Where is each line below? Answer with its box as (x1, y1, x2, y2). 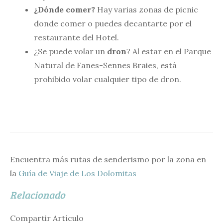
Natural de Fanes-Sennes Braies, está (34, 60, 177, 70)
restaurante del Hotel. (34, 32, 119, 42)
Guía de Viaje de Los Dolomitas (18, 168, 136, 178)
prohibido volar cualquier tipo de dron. (34, 74, 181, 84)
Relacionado (10, 187, 65, 202)
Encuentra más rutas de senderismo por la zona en (10, 154, 206, 164)
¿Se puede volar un (34, 46, 107, 56)
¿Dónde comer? (34, 4, 95, 14)
